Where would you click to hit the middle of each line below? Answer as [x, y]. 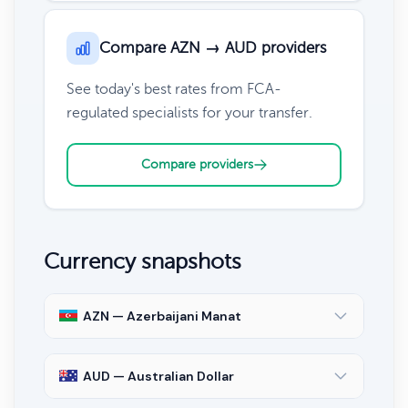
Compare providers [197, 164]
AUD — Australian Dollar [158, 376]
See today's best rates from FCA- [174, 89]
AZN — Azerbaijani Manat [162, 316]
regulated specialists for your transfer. [189, 112]
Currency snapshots [143, 261]
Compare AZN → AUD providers [213, 47]
